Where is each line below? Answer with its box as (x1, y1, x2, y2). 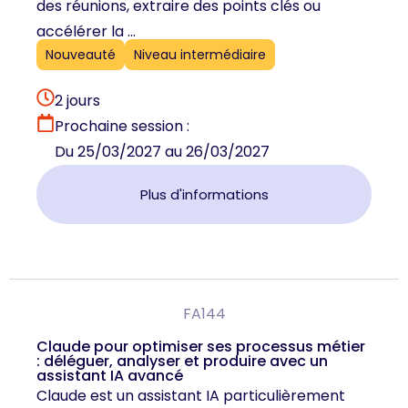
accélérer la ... (36, 20, 136, 42)
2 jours (55, 90, 100, 112)
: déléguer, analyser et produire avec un (36, 351, 328, 372)
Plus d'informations (139, 185, 269, 205)
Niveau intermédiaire (134, 46, 266, 65)
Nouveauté (46, 46, 116, 65)
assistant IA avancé (36, 365, 183, 387)
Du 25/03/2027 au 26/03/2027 (55, 141, 270, 163)
